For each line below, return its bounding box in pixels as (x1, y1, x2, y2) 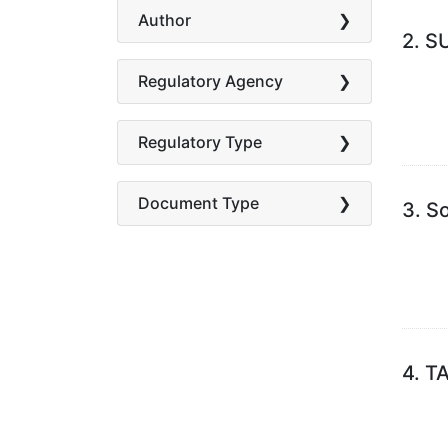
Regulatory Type (138, 131, 262, 152)
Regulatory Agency (138, 70, 283, 91)
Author (138, 9, 191, 30)
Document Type (138, 192, 259, 213)
